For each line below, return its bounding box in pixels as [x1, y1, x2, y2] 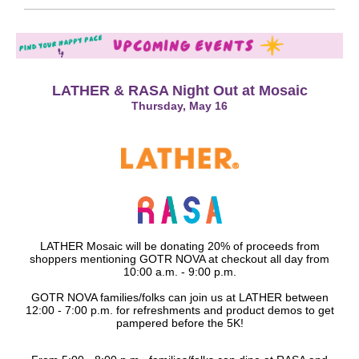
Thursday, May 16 [131, 99, 228, 112]
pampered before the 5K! [115, 317, 244, 329]
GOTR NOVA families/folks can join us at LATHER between [30, 291, 329, 304]
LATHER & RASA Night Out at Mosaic [51, 83, 308, 99]
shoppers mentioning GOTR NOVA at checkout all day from [30, 252, 329, 265]
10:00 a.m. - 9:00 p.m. [123, 265, 236, 278]
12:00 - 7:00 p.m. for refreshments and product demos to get [25, 304, 334, 317]
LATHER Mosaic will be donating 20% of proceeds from [39, 240, 320, 252]
